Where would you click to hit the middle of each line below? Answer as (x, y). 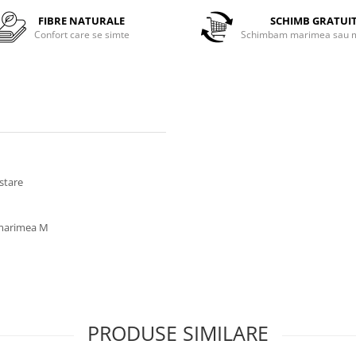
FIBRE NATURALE (82, 20)
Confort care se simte (81, 34)
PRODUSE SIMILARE (178, 333)
